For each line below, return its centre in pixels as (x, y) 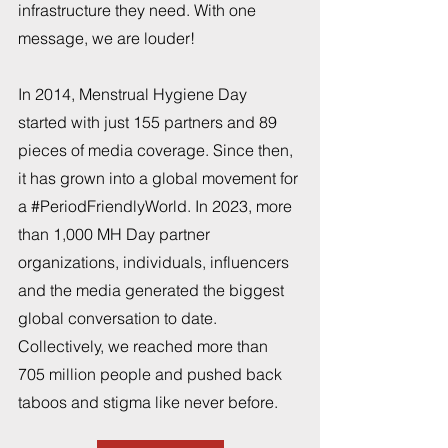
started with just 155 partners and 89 (149, 122)
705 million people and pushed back (152, 374)
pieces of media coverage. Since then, (157, 150)
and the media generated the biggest (153, 290)
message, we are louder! (106, 38)
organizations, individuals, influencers (155, 262)
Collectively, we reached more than (145, 346)
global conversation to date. (119, 318)
